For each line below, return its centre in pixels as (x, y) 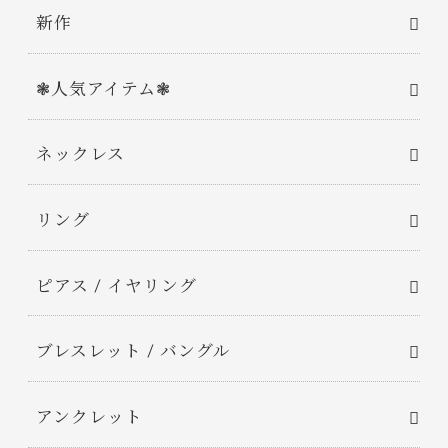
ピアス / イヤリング (116, 286)
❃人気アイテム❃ (103, 89)
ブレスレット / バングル (133, 352)
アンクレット (89, 417)
